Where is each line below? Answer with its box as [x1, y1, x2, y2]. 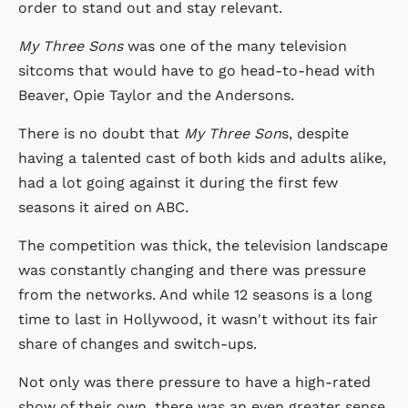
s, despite [281, 124, 349, 142]
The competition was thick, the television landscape [18, 236, 388, 254]
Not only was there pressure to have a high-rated [18, 372, 371, 391]
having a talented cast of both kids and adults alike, [18, 148, 386, 167]
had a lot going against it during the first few [18, 173, 338, 191]
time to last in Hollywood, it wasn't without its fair [18, 310, 378, 328]
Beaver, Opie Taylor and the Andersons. [18, 86, 299, 104]
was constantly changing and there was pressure [18, 260, 366, 279]
